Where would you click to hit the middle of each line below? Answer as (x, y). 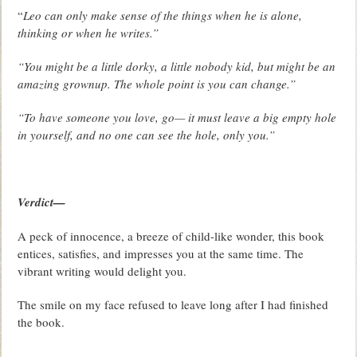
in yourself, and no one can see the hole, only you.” (147, 134)
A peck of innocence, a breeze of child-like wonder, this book (171, 235)
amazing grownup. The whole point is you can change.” (157, 83)
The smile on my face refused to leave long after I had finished (173, 304)
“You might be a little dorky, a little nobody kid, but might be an (177, 66)
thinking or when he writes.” (88, 32)
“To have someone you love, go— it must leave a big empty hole (177, 117)
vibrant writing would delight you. (102, 271)
